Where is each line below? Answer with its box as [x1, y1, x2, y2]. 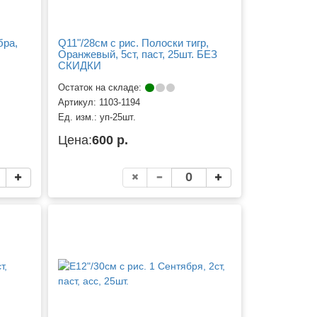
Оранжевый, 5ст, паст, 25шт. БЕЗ [58, 48, 218, 61]
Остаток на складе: [58, 82, 145, 93]
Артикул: [58, 97, 100, 108]
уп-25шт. [100, 112, 137, 122]
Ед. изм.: [58, 112, 100, 122]
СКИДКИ [58, 59, 102, 72]
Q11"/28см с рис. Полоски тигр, [58, 37, 209, 50]
